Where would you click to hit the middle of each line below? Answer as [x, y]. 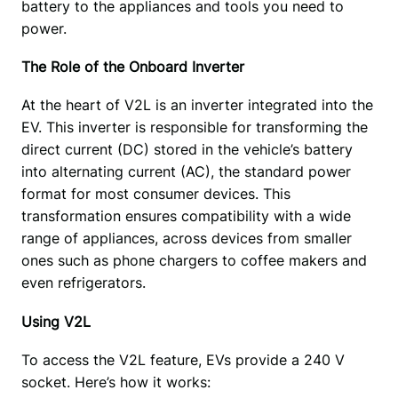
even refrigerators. [85, 283]
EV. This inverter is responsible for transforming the [194, 127]
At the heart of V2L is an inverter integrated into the [197, 105]
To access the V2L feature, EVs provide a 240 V [183, 359]
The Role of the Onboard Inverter [132, 67]
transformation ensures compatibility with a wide [186, 216]
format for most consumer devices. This [155, 194]
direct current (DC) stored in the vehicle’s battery [187, 150]
